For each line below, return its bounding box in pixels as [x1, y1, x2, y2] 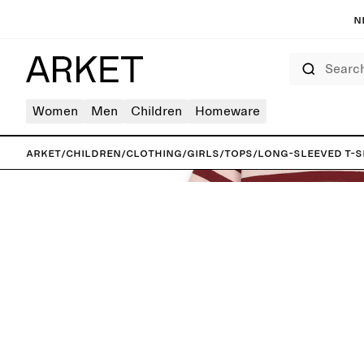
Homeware [195, 105, 260, 118]
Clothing [126, 146, 182, 159]
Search [288, 54, 314, 62]
